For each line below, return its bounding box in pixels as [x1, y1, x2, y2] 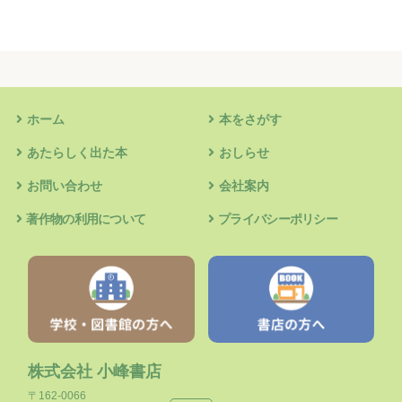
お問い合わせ [27, 179, 102, 193]
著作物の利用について [26, 212, 146, 226]
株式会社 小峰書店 [28, 362, 162, 380]
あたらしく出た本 [27, 145, 127, 160]
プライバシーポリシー [218, 212, 338, 226]
